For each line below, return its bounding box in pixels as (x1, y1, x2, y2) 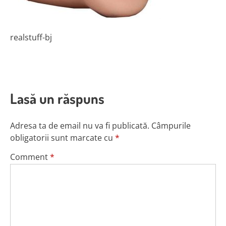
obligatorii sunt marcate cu (10, 132, 115, 143)
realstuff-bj (10, 32, 52, 43)
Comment (10, 151, 50, 162)
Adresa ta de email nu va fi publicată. (10, 120, 149, 131)
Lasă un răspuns (10, 89, 104, 107)
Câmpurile (151, 120, 191, 131)
